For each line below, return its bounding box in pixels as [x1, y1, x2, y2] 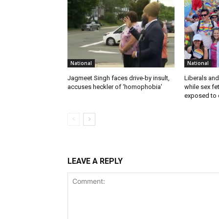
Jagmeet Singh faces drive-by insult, [67, 74, 170, 82]
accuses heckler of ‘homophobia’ [67, 83, 162, 91]
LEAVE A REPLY [67, 156, 123, 166]
